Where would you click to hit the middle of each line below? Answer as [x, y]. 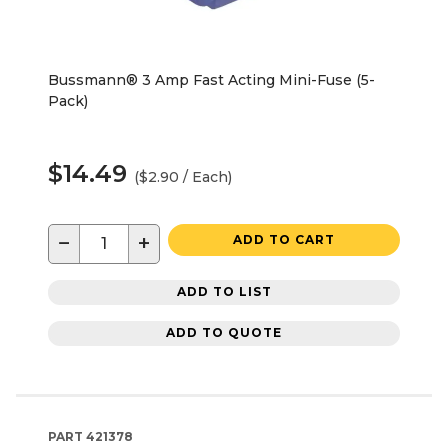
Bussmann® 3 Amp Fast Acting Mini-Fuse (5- [211, 79]
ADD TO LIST [224, 292]
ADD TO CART [284, 239]
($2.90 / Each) [183, 176]
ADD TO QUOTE [224, 333]
